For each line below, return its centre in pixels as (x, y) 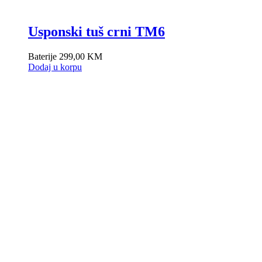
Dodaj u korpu (55, 67)
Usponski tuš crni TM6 (96, 31)
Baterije (44, 56)
